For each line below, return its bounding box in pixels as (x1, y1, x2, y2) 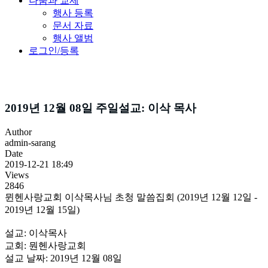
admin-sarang (5, 138, 56, 148)
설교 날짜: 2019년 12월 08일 (5, 253, 122, 264)
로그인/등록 (29, 45, 79, 56)
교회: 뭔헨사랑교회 (5, 240, 86, 251)
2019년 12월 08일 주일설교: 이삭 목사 (5, 101, 196, 114)
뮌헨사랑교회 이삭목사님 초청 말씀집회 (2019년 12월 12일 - (5, 192, 257, 203)
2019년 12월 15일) (5, 205, 80, 215)
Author (5, 127, 32, 138)
